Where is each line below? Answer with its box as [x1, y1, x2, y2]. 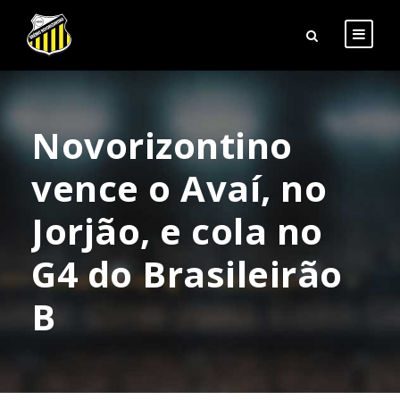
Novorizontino [31, 120, 293, 170]
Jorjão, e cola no [31, 205, 323, 255]
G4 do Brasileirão [31, 248, 343, 298]
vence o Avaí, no [31, 162, 327, 212]
